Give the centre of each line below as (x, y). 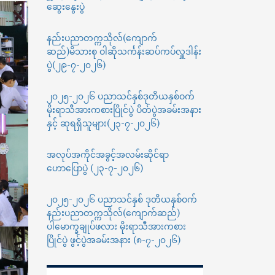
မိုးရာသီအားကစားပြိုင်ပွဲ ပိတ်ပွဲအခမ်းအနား (124, 110)
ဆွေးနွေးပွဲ (66, 7)
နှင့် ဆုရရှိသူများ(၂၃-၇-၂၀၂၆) (103, 123)
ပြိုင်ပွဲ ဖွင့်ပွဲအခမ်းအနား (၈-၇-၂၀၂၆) (114, 240)
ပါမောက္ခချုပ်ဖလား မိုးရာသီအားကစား (116, 227)
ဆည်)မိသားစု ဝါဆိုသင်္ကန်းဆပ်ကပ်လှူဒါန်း (124, 52)
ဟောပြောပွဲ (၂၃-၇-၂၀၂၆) (95, 168)
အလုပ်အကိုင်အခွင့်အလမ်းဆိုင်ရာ (108, 155)
